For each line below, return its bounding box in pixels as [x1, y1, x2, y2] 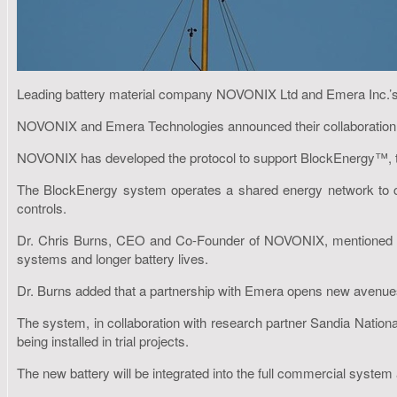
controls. [17, 198, 66, 217]
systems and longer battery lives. [17, 248, 208, 268]
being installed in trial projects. [17, 331, 189, 350]
